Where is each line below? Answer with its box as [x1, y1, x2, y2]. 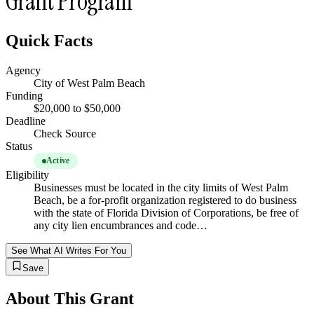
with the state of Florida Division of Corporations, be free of [34, 207, 299, 219]
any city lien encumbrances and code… [34, 219, 207, 232]
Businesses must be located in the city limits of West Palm [34, 182, 288, 194]
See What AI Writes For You [11, 245, 126, 257]
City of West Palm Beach [34, 77, 145, 90]
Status [6, 140, 32, 153]
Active [46, 156, 70, 166]
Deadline [6, 115, 46, 128]
